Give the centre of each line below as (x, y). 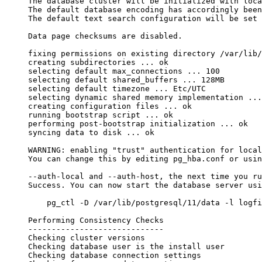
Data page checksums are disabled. (105, 36)
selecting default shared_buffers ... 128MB (126, 80)
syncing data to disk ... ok (91, 132)
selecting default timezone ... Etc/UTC (117, 88)
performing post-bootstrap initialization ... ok (138, 123)
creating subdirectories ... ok (98, 62)
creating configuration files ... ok (110, 106)
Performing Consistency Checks (96, 220)
